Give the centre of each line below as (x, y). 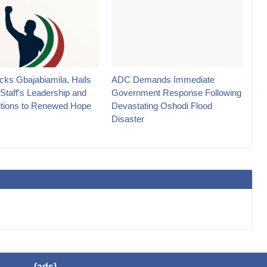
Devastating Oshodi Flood (162, 105)
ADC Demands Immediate (163, 79)
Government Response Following (176, 92)
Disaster (128, 119)
